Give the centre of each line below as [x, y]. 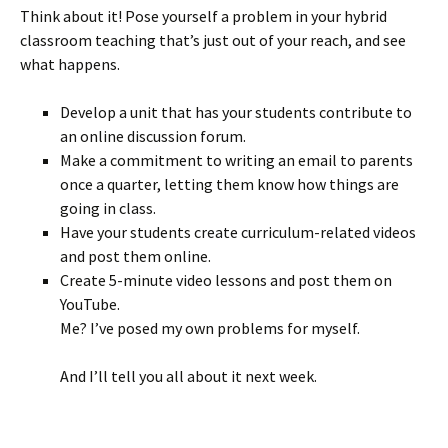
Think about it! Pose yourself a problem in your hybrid [203, 16]
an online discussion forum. [153, 136]
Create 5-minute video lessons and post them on [226, 280]
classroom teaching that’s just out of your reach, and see [213, 40]
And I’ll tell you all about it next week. [188, 376]
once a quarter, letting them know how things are [229, 184]
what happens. [70, 64]
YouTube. [90, 304]
